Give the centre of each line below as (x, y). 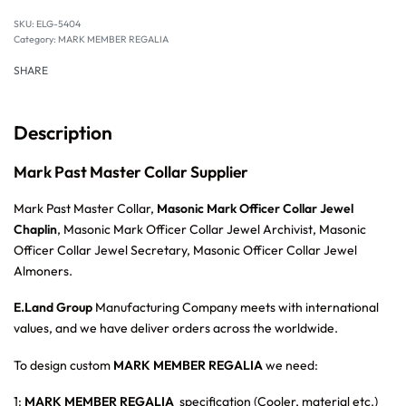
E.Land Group (53, 308)
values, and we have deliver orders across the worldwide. (176, 329)
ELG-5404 (58, 24)
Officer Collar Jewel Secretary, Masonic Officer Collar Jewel (185, 250)
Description (63, 133)
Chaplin (35, 229)
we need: (292, 365)
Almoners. (43, 271)
